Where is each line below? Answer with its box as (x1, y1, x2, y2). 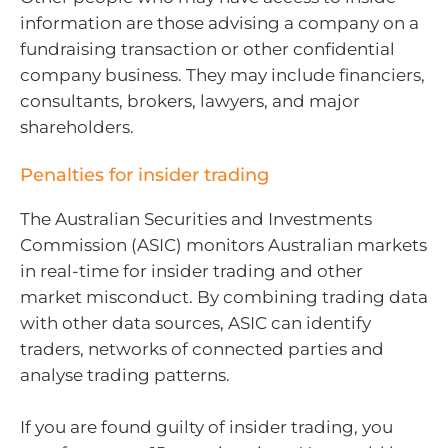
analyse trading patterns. (20, 365, 230, 386)
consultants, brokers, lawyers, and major (20, 90, 360, 111)
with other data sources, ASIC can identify (20, 313, 371, 334)
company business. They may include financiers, (20, 64, 425, 85)
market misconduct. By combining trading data (20, 287, 428, 308)
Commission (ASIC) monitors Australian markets (20, 235, 427, 256)
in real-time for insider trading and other (20, 261, 363, 282)
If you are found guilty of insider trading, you (20, 416, 393, 437)
